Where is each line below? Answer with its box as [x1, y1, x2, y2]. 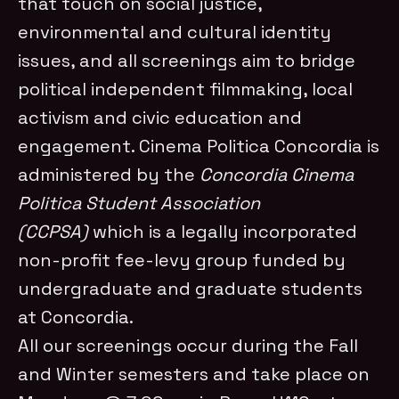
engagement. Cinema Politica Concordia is [18, 134, 380, 159]
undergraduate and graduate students [18, 277, 363, 301]
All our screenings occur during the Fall [18, 334, 359, 358]
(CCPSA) [18, 220, 89, 244]
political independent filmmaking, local [18, 77, 354, 102]
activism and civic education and [18, 106, 303, 130]
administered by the [18, 163, 200, 187]
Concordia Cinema [199, 163, 354, 187]
